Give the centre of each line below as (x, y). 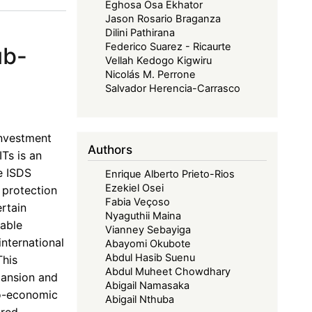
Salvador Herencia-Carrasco (173, 89)
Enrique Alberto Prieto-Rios (170, 174)
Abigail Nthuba (140, 299)
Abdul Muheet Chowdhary (168, 271)
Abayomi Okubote (148, 243)
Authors (110, 150)
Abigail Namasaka (148, 285)
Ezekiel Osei (135, 188)
